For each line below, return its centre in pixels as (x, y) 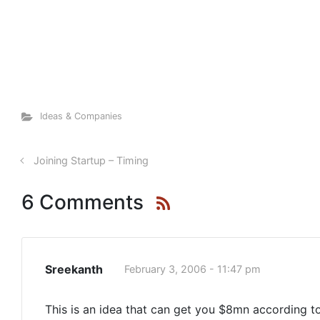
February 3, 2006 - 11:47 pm (192, 269)
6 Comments (82, 202)
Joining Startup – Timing (91, 160)
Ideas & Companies (81, 116)
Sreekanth (74, 269)
